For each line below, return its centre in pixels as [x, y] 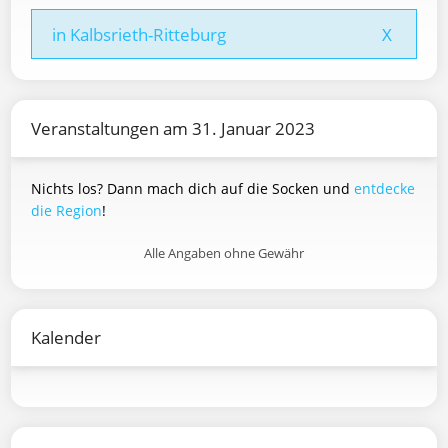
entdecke [384, 188]
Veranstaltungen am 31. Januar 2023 [173, 128]
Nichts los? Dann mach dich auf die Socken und [192, 188]
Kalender [66, 337]
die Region [66, 210]
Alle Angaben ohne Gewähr [224, 253]
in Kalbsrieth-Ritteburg [139, 34]
